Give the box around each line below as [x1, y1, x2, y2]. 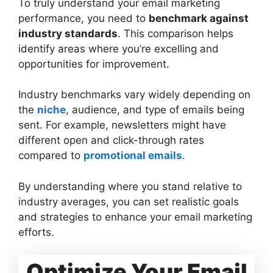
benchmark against [149, 12, 249, 24]
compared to [18, 149, 83, 162]
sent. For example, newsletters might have [18, 119, 226, 132]
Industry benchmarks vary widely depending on [18, 88, 250, 101]
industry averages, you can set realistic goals [18, 195, 239, 208]
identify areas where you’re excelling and [18, 42, 219, 55]
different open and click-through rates [18, 134, 204, 147]
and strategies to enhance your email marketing [18, 210, 252, 223]
